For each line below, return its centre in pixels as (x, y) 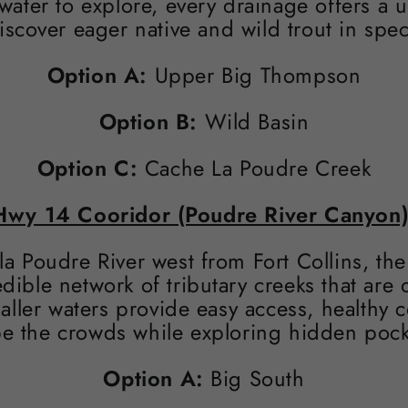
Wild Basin (257, 122)
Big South (254, 378)
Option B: (152, 122)
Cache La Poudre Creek (258, 168)
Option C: (91, 168)
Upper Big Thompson (255, 75)
